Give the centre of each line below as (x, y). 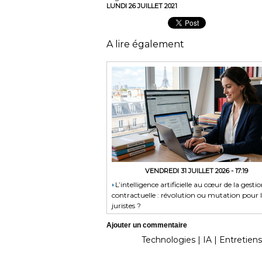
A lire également (145, 44)
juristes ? (126, 205)
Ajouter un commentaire (147, 225)
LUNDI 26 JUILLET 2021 (142, 6)
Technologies (168, 239)
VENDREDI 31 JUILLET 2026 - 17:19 (196, 170)
